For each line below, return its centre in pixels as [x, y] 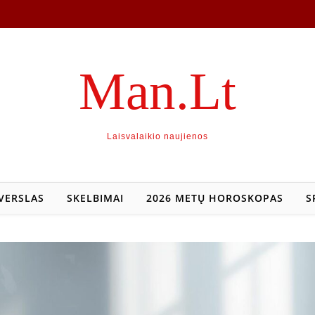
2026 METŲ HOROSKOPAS [214, 198]
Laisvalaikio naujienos [157, 136]
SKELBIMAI [95, 198]
